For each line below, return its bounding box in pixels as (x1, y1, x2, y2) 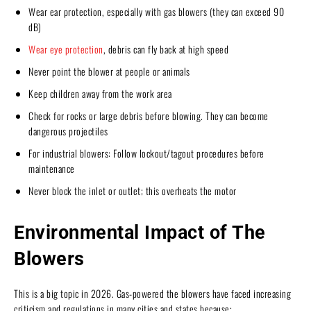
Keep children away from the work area (28, 85, 172, 101)
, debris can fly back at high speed (103, 41, 228, 56)
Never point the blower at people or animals (28, 63, 190, 78)
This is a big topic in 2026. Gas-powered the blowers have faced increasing (14, 285, 291, 301)
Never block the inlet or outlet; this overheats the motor (28, 183, 237, 198)
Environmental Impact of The (14, 221, 266, 244)
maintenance (28, 160, 75, 176)
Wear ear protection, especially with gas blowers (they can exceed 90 (28, 3, 284, 19)
